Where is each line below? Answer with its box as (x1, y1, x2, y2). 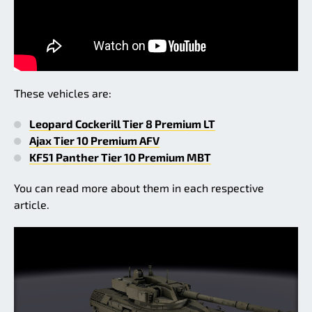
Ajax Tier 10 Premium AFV (29, 133, 159, 147)
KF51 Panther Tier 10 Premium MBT (29, 150, 211, 164)
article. (14, 197, 49, 211)
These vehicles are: (14, 86, 111, 100)
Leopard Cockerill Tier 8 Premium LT (29, 116, 215, 130)
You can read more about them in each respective (14, 180, 264, 194)
